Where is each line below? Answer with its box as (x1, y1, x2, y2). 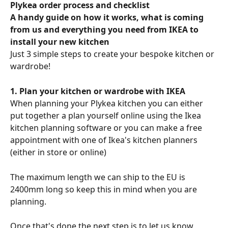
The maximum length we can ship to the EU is (10, 171, 187, 183)
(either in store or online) (10, 147, 108, 158)
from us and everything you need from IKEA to (10, 24, 201, 36)
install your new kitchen (10, 36, 109, 48)
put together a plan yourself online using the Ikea (10, 110, 203, 122)
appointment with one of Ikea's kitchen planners (10, 134, 199, 146)
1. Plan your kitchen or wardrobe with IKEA (10, 85, 185, 97)
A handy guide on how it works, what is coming (10, 12, 206, 23)
